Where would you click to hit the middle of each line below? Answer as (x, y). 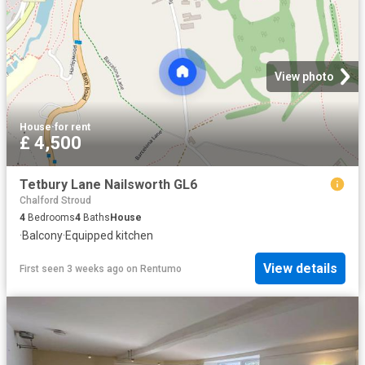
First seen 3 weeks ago (72, 268)
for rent (73, 128)
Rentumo (161, 268)
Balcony (42, 235)
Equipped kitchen (109, 235)
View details (300, 269)
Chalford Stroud (55, 200)
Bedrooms (50, 218)
